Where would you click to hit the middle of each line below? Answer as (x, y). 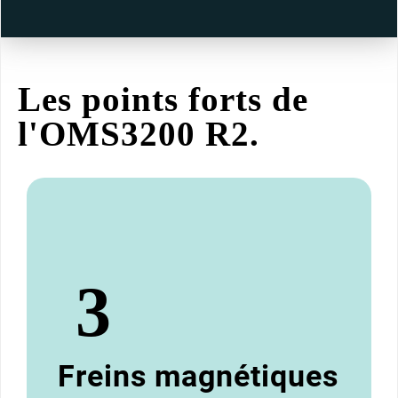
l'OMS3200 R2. (139, 133)
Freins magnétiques (198, 376)
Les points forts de (163, 99)
